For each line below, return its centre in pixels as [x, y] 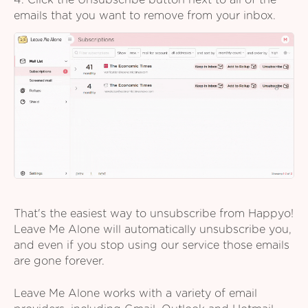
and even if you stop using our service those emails [152, 246]
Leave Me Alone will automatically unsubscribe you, [153, 230]
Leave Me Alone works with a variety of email [135, 293]
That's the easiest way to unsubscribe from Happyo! [154, 214]
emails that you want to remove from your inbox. [145, 16]
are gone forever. [59, 262]
